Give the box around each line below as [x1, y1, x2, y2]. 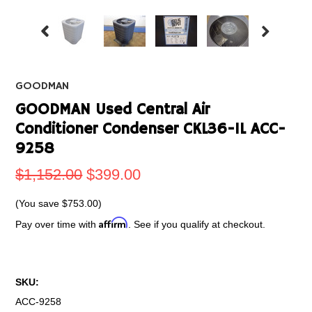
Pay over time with [15, 219, 100, 230]
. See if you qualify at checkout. [128, 219, 266, 230]
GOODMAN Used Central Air [15, 100, 210, 120]
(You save [15, 198, 63, 209]
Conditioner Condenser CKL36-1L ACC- [15, 120, 286, 139]
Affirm [99, 217, 129, 228]
